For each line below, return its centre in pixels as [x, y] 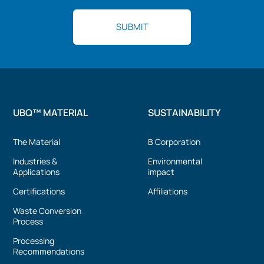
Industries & [35, 161]
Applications [37, 171]
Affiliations [168, 191]
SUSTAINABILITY [184, 112]
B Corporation [174, 141]
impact [161, 171]
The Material [37, 141]
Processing [34, 240]
